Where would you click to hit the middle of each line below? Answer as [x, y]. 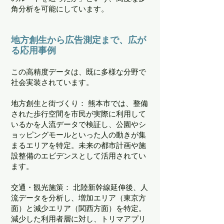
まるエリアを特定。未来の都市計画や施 [78, 145]
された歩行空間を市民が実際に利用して [78, 114]
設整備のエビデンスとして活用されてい [78, 156]
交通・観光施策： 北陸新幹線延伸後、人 [79, 187]
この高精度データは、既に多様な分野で [78, 72]
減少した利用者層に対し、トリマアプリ [78, 219]
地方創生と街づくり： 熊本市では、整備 [79, 103]
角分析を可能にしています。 [60, 9]
